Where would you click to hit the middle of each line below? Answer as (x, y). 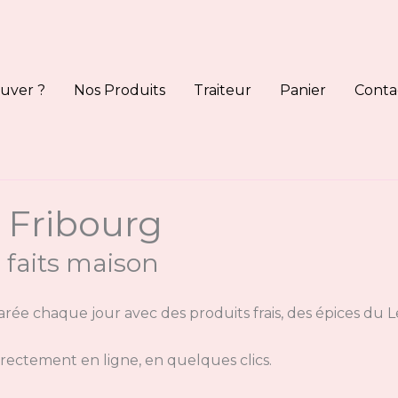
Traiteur (223, 90)
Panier (303, 90)
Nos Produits (119, 90)
